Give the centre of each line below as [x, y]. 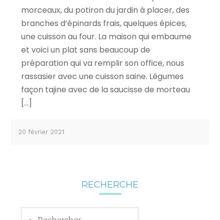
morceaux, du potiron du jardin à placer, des [105, 10]
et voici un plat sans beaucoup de [85, 50]
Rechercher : [41, 211]
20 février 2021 [41, 132]
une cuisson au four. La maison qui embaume [106, 37]
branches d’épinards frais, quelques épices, [104, 24]
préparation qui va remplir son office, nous [102, 63]
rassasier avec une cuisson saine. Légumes [102, 77]
